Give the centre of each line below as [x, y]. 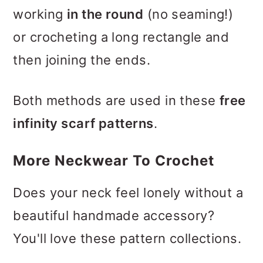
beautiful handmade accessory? [114, 215]
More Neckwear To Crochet [114, 160]
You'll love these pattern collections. [127, 238]
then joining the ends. [82, 60]
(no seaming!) [188, 14]
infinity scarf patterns [83, 123]
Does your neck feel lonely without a [128, 192]
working [40, 14]
